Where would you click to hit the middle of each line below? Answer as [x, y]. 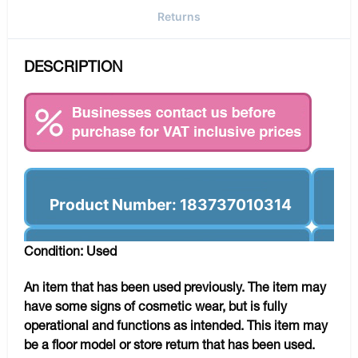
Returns [179, 16]
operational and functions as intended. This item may [176, 324]
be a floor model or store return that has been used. [169, 344]
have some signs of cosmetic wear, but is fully [155, 305]
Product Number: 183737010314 [171, 204]
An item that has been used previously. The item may [175, 286]
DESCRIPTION [74, 66]
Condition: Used [70, 250]
